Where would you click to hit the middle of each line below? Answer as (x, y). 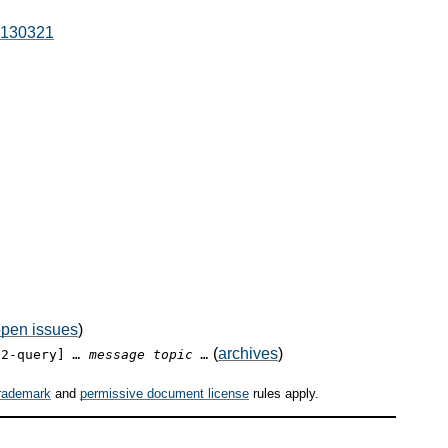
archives (248, 353)
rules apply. (284, 394)
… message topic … (141, 354)
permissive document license (164, 394)
